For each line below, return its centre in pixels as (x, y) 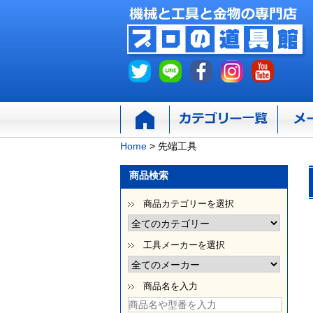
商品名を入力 (170, 286)
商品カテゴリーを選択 (188, 203)
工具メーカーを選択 (184, 245)
